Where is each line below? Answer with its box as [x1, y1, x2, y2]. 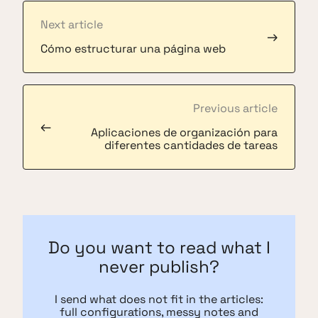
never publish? [99, 255, 219, 278]
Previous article [193, 100, 278, 116]
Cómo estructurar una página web [40, 40, 226, 56]
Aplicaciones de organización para [91, 124, 278, 140]
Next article [40, 16, 103, 32]
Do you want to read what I [48, 236, 270, 258]
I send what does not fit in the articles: [55, 291, 263, 307]
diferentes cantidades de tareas [104, 137, 278, 153]
